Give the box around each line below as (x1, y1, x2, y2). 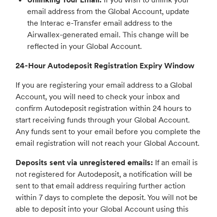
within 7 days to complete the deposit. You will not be (15, 192, 198, 202)
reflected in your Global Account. (27, 41, 142, 51)
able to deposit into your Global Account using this (15, 204, 188, 214)
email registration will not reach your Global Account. (15, 138, 200, 148)
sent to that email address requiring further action (15, 181, 186, 191)
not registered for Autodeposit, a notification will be (15, 169, 192, 179)
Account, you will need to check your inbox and (15, 92, 180, 102)
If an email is (153, 157, 198, 168)
